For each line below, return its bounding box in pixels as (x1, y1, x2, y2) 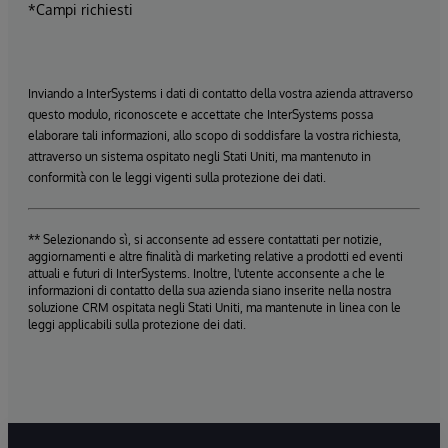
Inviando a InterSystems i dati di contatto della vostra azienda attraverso (28, 85, 413, 101)
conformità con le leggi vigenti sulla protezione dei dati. (28, 169, 326, 185)
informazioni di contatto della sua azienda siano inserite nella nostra (28, 282, 391, 298)
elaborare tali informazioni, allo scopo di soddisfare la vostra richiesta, (28, 127, 401, 143)
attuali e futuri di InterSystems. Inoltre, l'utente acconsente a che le (28, 265, 385, 281)
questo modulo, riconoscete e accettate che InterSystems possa (28, 106, 373, 122)
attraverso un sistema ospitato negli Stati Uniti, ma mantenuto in (28, 148, 371, 164)
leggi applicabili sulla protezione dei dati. (28, 316, 246, 332)
